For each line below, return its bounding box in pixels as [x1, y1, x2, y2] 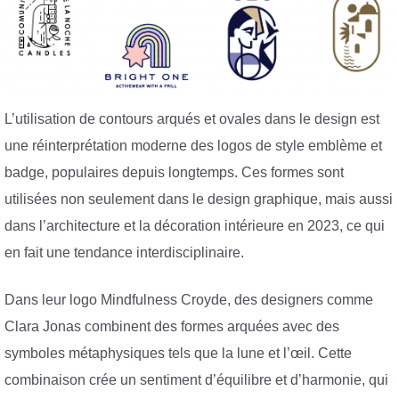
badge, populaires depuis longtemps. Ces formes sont [4, 164, 344, 180]
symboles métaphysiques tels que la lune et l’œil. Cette [4, 346, 352, 362]
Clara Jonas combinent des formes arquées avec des [4, 319, 339, 335]
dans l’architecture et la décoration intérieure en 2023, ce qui [4, 217, 385, 233]
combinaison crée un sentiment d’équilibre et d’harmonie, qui [4, 372, 388, 388]
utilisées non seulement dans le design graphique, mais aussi [4, 191, 393, 207]
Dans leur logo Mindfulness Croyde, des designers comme [4, 292, 373, 308]
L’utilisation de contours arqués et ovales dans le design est [4, 110, 379, 126]
